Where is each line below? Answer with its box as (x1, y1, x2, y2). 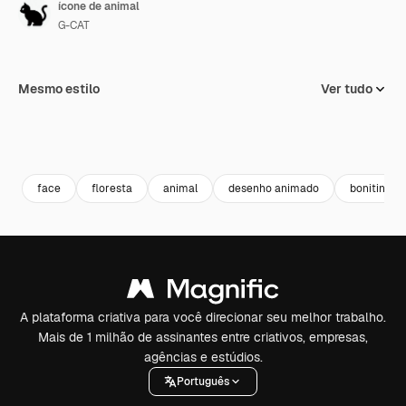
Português (177, 373, 229, 389)
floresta (92, 180, 132, 196)
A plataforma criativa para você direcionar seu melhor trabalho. (20, 309, 386, 325)
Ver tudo (321, 81, 372, 97)
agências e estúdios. (143, 349, 263, 365)
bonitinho (350, 180, 398, 196)
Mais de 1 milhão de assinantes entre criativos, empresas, (38, 329, 368, 345)
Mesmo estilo (18, 81, 100, 97)
